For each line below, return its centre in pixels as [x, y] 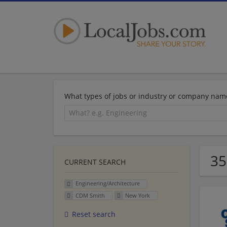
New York [138, 196]
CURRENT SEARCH [95, 162]
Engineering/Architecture [107, 183]
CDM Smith [90, 196]
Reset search [94, 214]
